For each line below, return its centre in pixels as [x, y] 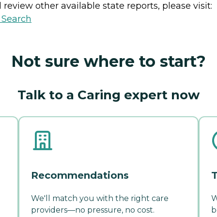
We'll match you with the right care [100, 198]
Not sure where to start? [108, 61]
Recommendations [80, 175]
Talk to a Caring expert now [108, 95]
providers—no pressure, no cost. [93, 210]
